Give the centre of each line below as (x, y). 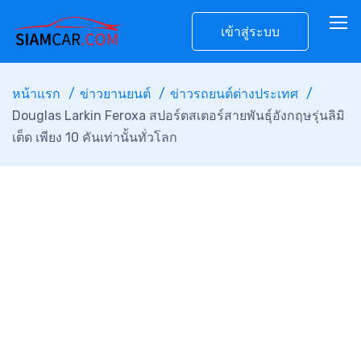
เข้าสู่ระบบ (250, 32)
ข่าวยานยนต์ (115, 94)
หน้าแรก (36, 94)
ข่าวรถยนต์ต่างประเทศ (234, 94)
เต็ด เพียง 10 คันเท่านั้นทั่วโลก (95, 137)
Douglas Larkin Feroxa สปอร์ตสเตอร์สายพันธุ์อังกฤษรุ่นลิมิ (178, 116)
